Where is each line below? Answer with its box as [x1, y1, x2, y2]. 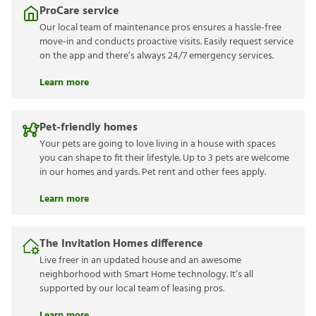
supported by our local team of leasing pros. [39, 281, 224, 297]
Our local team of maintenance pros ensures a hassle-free [39, 20, 281, 36]
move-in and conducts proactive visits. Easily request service [39, 34, 293, 50]
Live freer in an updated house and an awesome [39, 253, 241, 269]
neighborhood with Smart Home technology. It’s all [39, 267, 253, 283]
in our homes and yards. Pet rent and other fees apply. [39, 164, 266, 181]
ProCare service [39, 2, 119, 20]
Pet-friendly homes [39, 119, 138, 137]
